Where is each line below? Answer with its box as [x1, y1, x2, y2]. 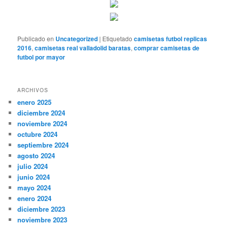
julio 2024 [17, 161, 48, 171]
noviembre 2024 [17, 118, 68, 128]
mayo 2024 [17, 182, 51, 192]
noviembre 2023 [17, 214, 68, 224]
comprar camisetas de [134, 43, 200, 53]
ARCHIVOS [17, 86, 49, 94]
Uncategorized [55, 34, 98, 44]
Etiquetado [102, 34, 133, 43]
